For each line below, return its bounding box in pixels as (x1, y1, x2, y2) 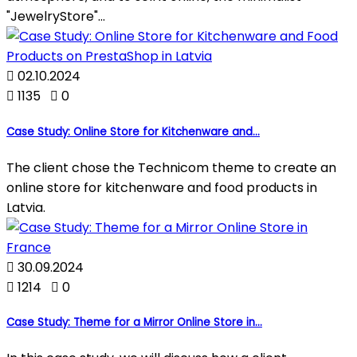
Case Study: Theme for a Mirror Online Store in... (6, 314, 262, 330)
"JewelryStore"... (6, 7, 105, 26)
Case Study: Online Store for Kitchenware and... (6, 124, 260, 139)
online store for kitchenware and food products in (6, 178, 317, 197)
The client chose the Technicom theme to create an (6, 158, 336, 177)
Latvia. (6, 198, 45, 217)
